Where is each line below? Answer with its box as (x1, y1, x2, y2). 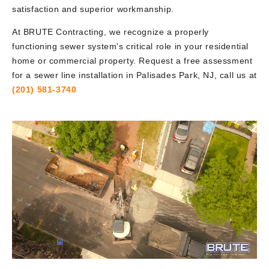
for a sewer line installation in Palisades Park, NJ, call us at (12, 70, 257, 80)
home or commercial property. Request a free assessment (12, 56, 253, 65)
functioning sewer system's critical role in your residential (12, 41, 249, 51)
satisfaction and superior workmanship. (12, 4, 174, 14)
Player (11, 137, 38, 147)
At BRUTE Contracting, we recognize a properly (12, 27, 210, 37)
